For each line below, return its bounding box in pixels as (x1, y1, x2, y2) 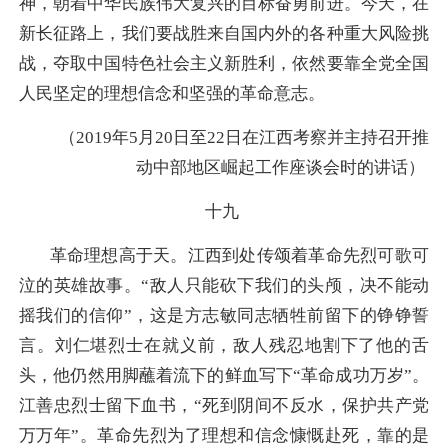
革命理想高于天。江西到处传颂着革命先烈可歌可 (49, 246, 430, 266)
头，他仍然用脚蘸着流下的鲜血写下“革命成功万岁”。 (19, 366, 429, 386)
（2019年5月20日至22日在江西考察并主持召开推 (59, 127, 429, 147)
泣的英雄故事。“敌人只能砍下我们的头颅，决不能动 (19, 276, 429, 296)
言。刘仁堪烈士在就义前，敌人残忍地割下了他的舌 (19, 336, 429, 356)
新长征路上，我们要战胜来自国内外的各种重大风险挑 (19, 23, 429, 43)
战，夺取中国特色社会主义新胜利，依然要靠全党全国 (19, 53, 429, 73)
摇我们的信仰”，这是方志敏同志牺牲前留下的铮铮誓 (19, 306, 429, 326)
